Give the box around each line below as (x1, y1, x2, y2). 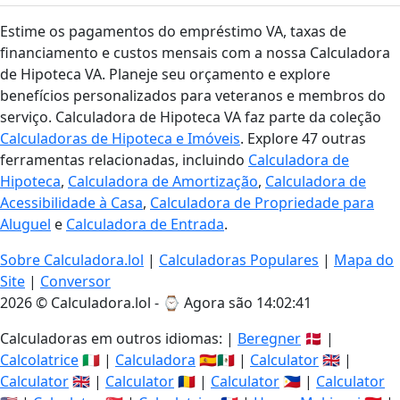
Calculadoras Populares (159, 250, 319, 270)
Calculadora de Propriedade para (150, 193, 374, 212)
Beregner (237, 329, 301, 348)
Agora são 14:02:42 (184, 293, 312, 312)
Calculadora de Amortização (68, 171, 258, 191)
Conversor (40, 271, 111, 291)
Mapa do (334, 250, 394, 270)
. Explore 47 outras (240, 129, 366, 148)
